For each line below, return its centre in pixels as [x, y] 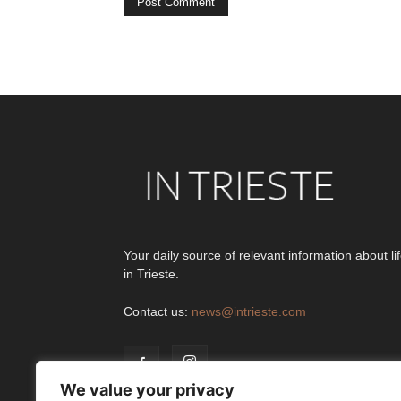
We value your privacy [147, 390]
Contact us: [158, 311]
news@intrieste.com [249, 311]
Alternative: [157, 44]
